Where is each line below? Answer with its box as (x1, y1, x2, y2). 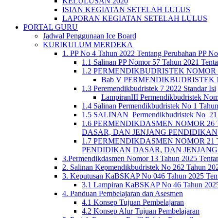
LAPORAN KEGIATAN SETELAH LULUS (62, 14, 207, 22)
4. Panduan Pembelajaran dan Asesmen (62, 189, 183, 198)
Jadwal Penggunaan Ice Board (43, 32, 136, 40)
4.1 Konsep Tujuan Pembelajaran (82, 198, 184, 206)
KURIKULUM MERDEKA (43, 40, 133, 49)
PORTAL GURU (23, 23, 78, 31)
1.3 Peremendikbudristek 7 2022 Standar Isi (82, 84, 216, 92)
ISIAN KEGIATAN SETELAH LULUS (62, 5, 190, 14)
